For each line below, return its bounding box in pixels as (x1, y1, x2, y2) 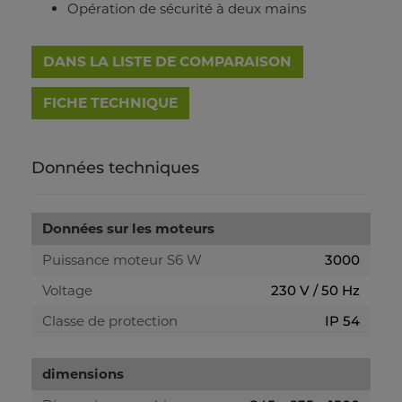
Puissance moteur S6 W (42, 251, 202, 269)
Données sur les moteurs (42, 220, 214, 238)
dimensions (42, 365, 124, 383)
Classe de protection (42, 312, 178, 330)
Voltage (42, 282, 92, 300)
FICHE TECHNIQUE (43, 94, 178, 112)
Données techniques (31, 158, 199, 179)
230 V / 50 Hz (271, 282, 360, 300)
